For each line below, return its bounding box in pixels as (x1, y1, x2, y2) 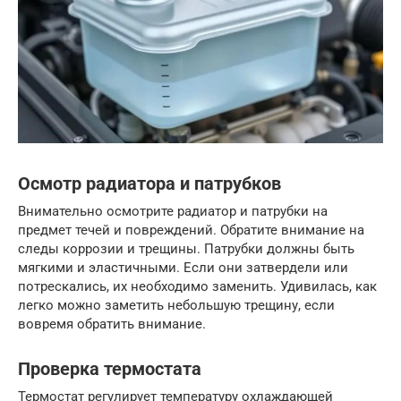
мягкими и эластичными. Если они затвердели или (18, 259, 348, 276)
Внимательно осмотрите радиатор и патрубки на (18, 202, 328, 219)
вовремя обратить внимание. (18, 315, 206, 332)
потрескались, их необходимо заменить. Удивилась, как (18, 277, 377, 294)
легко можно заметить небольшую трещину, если (18, 296, 335, 313)
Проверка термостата (18, 359, 201, 380)
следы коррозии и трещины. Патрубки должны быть (18, 240, 354, 257)
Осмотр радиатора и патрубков (18, 174, 281, 195)
